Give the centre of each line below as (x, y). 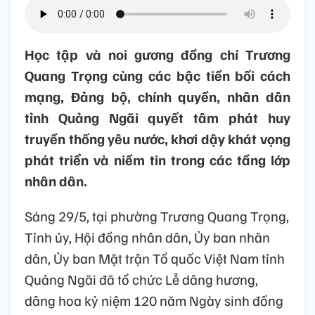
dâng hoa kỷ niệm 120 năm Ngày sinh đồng (154, 301)
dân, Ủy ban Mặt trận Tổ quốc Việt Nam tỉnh (155, 258)
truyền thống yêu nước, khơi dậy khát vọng (157, 139)
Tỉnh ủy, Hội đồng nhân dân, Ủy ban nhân (147, 237)
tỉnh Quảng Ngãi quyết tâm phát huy (157, 118)
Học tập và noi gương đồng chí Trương (157, 54)
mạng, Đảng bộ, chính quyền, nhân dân (157, 97)
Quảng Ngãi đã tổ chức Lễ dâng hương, (141, 279)
